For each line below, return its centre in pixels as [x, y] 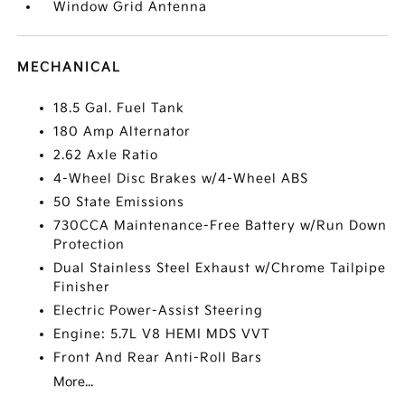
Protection [89, 245]
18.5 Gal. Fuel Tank [119, 108]
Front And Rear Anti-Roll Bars [158, 358]
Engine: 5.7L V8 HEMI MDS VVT [162, 334]
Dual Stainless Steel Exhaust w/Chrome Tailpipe [220, 268]
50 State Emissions [119, 202]
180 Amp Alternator [122, 132]
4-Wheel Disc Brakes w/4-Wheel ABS [181, 179]
